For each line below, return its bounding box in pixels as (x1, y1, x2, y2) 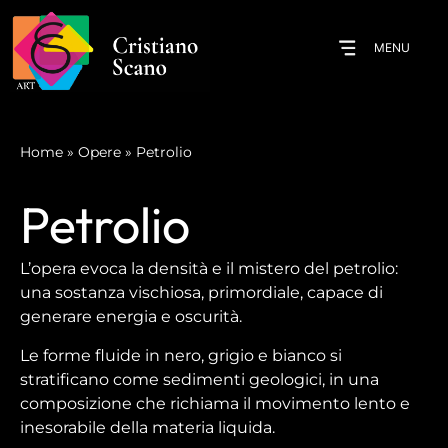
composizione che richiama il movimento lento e (20, 393, 410, 413)
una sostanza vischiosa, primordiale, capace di (20, 283, 383, 303)
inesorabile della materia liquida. (20, 417, 275, 437)
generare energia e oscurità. (20, 307, 242, 327)
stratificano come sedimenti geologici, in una (20, 369, 379, 389)
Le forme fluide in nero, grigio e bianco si (20, 345, 342, 365)
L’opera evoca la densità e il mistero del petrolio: (20, 259, 398, 279)
